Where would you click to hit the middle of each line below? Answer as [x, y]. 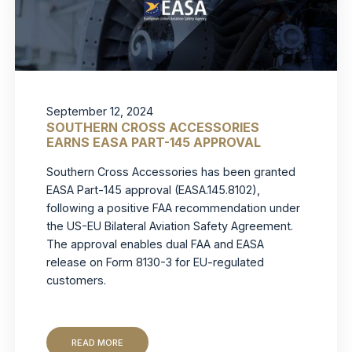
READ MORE [98, 342]
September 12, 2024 [100, 112]
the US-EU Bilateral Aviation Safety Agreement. [170, 226]
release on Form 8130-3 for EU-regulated [156, 262]
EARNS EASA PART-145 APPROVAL [154, 143]
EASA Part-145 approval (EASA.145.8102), [154, 190]
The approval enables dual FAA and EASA [156, 244]
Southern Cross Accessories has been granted [171, 172]
